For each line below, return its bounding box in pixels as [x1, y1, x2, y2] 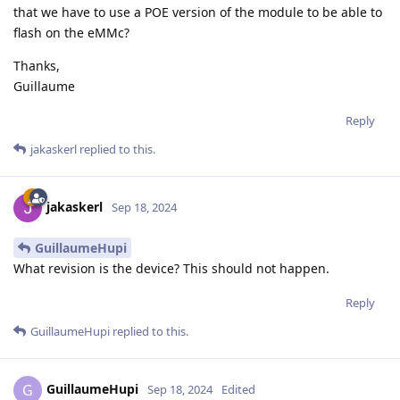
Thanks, [13, 57, 60, 75]
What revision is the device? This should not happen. [13, 259, 329, 277]
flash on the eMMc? [13, 24, 129, 42]
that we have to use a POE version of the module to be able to [13, 4, 382, 21]
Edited [221, 380, 255, 397]
